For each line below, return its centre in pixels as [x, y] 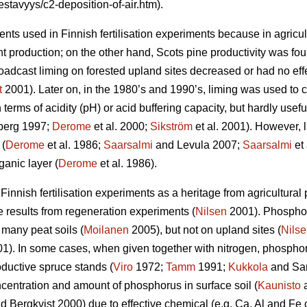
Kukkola [248, 267]
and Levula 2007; [198, 145]
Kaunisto [279, 286]
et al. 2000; [121, 127]
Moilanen [106, 230]
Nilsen [211, 212]
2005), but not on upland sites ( [205, 230]
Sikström [171, 127]
